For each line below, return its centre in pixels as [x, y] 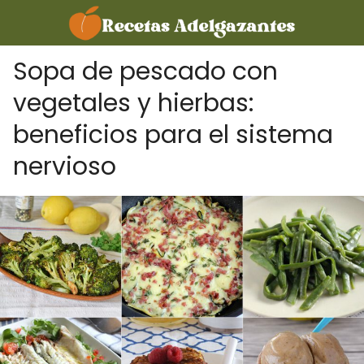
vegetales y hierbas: [133, 103]
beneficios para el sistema [173, 135]
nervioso [65, 167]
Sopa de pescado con [145, 71]
